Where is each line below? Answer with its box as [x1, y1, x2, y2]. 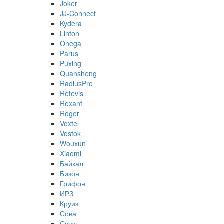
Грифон [60, 178, 85, 189]
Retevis [60, 88, 83, 99]
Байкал [60, 158, 83, 169]
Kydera [60, 18, 82, 29]
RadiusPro [60, 78, 93, 89]
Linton [60, 28, 79, 39]
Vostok [60, 128, 81, 139]
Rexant [60, 98, 82, 109]
